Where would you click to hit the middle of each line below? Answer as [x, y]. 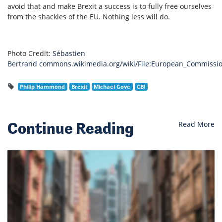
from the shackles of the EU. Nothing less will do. [89, 16]
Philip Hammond [43, 86]
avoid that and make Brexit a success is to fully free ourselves [110, 6]
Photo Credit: [30, 53]
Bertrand [22, 63]
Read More [196, 124]
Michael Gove [112, 86]
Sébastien [69, 53]
